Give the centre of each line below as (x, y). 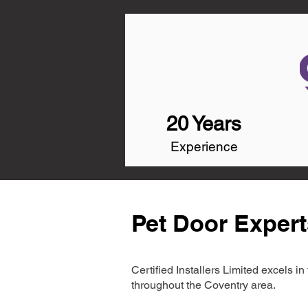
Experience (204, 146)
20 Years (204, 124)
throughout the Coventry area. (203, 285)
